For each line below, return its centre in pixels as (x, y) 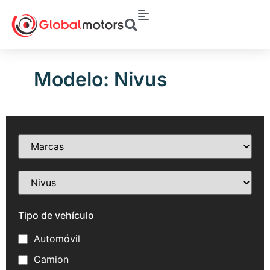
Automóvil (57, 238)
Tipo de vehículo (56, 215)
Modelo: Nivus (101, 80)
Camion (51, 259)
